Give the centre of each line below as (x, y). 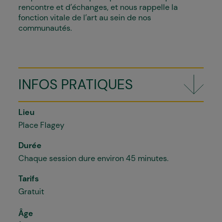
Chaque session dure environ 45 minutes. (93, 158)
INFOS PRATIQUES (76, 84)
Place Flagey (41, 125)
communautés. (45, 28)
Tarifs (28, 179)
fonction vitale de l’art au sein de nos (85, 18)
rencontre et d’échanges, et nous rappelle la (98, 7)
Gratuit (31, 192)
